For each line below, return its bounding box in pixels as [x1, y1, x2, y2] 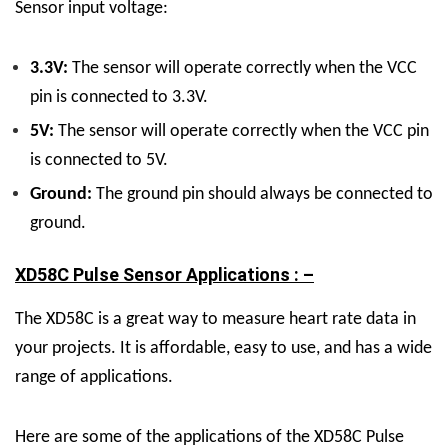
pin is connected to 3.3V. [30, 87, 208, 107]
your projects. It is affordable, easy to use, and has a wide [15, 338, 432, 358]
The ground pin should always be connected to [92, 184, 433, 204]
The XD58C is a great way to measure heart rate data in [15, 309, 416, 329]
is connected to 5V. [30, 150, 168, 170]
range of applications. [15, 367, 173, 387]
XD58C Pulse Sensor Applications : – [15, 263, 314, 285]
